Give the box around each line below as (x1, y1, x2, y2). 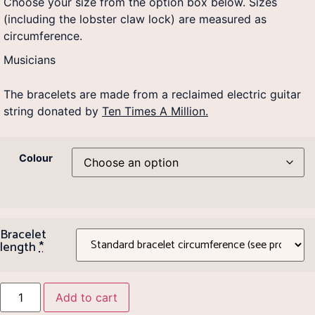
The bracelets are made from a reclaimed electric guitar (4, 86, 301, 101)
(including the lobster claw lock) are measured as (4, 12, 266, 27)
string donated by (4, 103, 102, 118)
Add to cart (56, 290, 118, 304)
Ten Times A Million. (102, 103, 208, 118)
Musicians (4, 53, 56, 67)
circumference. (4, 29, 82, 44)
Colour (19, 151, 53, 164)
